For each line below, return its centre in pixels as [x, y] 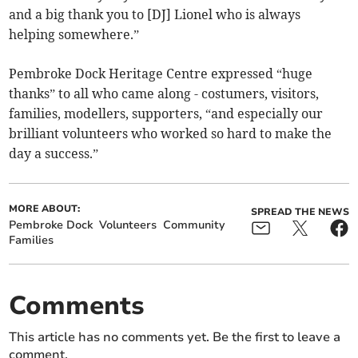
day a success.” [54, 153]
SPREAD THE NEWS [300, 211]
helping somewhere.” [74, 34]
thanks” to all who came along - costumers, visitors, [164, 93]
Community [194, 225]
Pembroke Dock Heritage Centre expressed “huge [161, 73]
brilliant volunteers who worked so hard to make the [171, 133]
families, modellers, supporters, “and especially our [166, 113]
